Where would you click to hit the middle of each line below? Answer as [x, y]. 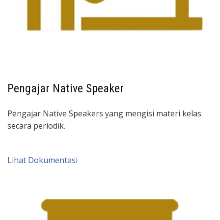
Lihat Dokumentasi [42, 160]
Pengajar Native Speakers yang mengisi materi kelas [104, 113]
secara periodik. [36, 125]
